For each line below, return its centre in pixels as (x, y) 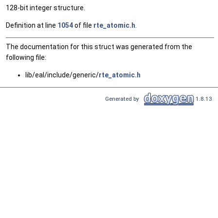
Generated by (124, 99)
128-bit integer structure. (45, 8)
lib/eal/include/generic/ (62, 75)
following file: (26, 58)
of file (83, 26)
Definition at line (32, 26)
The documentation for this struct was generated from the (99, 47)
